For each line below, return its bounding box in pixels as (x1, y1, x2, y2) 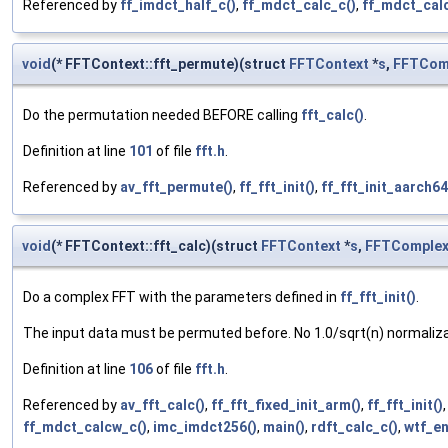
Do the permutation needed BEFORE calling (23, 107, 301, 124)
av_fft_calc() (120, 397, 205, 414)
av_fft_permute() (120, 179, 233, 196)
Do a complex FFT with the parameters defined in (23, 289, 340, 306)
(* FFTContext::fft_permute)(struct (51, 56, 289, 73)
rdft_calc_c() (311, 419, 398, 436)
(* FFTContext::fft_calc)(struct (51, 238, 261, 255)
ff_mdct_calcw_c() (23, 419, 147, 436)
